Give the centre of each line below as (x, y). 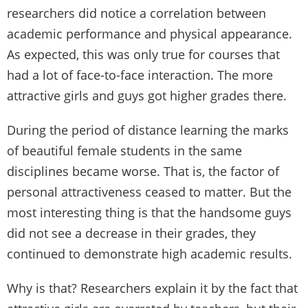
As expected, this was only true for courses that (143, 54)
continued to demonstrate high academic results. (150, 253)
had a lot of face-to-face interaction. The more (140, 75)
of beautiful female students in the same (124, 150)
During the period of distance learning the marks (148, 130)
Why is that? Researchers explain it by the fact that (152, 288)
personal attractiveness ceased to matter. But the (149, 191)
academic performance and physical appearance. (150, 33)
